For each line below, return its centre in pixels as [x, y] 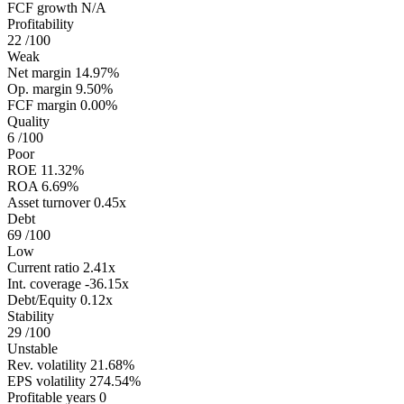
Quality [28, 121]
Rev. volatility [47, 364]
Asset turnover [49, 202]
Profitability [41, 23]
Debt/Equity [42, 299]
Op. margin [40, 88]
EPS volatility [46, 381]
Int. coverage [44, 283]
